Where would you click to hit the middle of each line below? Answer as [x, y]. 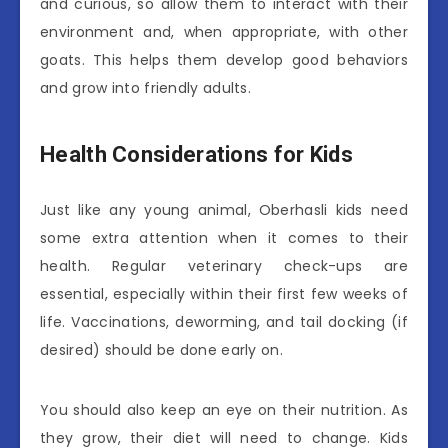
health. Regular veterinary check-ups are [224, 265]
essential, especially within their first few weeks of [224, 293]
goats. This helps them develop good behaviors [224, 59]
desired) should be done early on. [161, 349]
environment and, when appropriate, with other [224, 31]
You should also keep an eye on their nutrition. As [224, 409]
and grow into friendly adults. [146, 87]
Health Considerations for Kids [196, 155]
